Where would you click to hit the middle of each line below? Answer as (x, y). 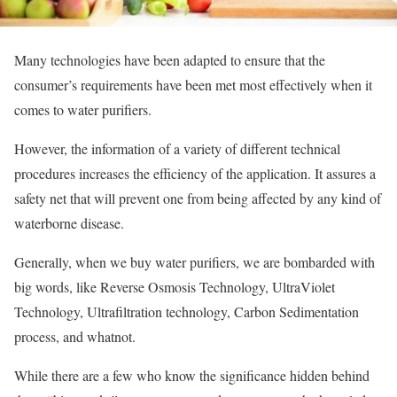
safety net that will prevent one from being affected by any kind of (198, 198)
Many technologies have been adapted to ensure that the (170, 60)
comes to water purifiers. (83, 110)
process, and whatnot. (75, 337)
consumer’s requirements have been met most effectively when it (193, 85)
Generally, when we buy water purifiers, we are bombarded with (195, 262)
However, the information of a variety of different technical (177, 149)
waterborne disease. (69, 223)
